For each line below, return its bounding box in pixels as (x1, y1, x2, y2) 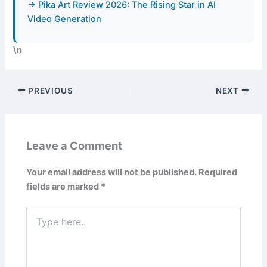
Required (198, 167, 238, 178)
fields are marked (26, 181, 101, 193)
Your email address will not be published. (26, 167, 197, 178)
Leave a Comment (26, 138, 123, 152)
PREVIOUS (26, 85, 73, 95)
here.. (26, 219, 48, 229)
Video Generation (27, 13, 102, 24)
